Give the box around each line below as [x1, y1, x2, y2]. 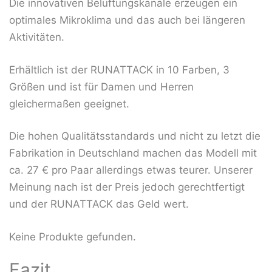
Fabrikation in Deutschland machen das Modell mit [9, 147, 257, 160]
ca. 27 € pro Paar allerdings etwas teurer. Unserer [9, 164, 253, 177]
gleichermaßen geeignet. [9, 97, 129, 110]
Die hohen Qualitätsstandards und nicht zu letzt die [9, 130, 260, 143]
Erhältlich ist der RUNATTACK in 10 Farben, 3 [9, 63, 229, 76]
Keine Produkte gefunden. [9, 230, 136, 243]
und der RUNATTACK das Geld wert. [9, 198, 189, 211]
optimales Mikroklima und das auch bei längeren [9, 14, 245, 27]
